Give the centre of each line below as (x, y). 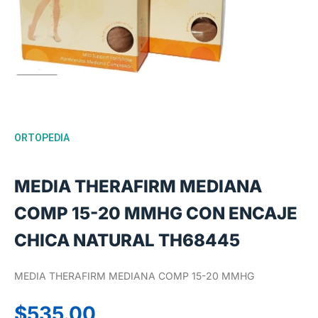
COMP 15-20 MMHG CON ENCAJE (156, 214)
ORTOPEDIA (42, 137)
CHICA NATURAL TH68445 (127, 241)
